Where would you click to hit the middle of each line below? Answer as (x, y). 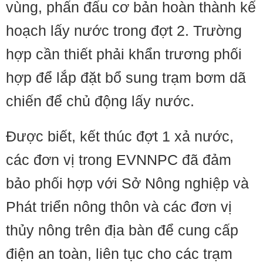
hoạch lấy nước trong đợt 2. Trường (124, 31)
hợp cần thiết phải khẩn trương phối (124, 54)
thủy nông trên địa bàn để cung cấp (122, 230)
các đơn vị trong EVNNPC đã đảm (119, 160)
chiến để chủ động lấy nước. (100, 101)
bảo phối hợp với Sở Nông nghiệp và (127, 183)
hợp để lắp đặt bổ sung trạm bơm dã (126, 78)
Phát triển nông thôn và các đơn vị (119, 207)
